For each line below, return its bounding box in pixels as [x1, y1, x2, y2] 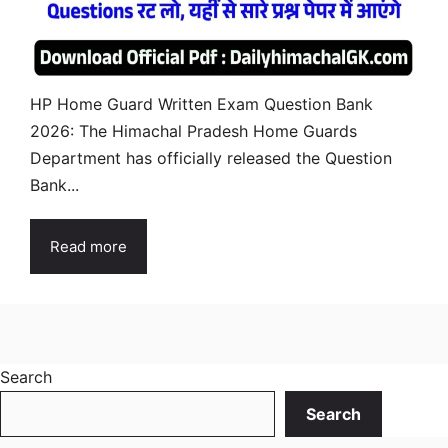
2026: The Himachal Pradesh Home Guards [30, 120, 357, 141]
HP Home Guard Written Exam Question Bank [30, 93, 373, 114]
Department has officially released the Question [30, 147, 392, 168]
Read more [50, 236, 127, 256]
